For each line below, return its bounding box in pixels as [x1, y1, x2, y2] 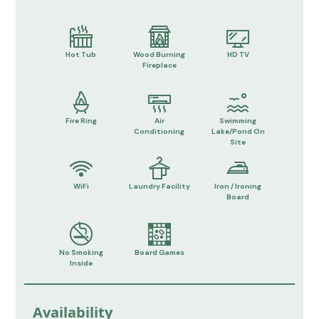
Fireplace [142, 60, 177, 70]
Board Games [134, 248, 184, 258]
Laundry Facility [128, 182, 190, 192]
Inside [69, 258, 93, 268]
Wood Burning [133, 49, 186, 59]
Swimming [219, 115, 257, 125]
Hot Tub [66, 49, 97, 59]
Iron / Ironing [214, 182, 262, 192]
